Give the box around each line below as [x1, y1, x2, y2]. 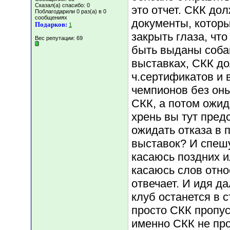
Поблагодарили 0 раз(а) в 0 [35, 8, 106, 14]
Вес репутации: [35, 35, 76, 41]
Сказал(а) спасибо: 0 [35, 2, 90, 8]
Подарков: [35, 21, 67, 28]
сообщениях [35, 14, 67, 21]
